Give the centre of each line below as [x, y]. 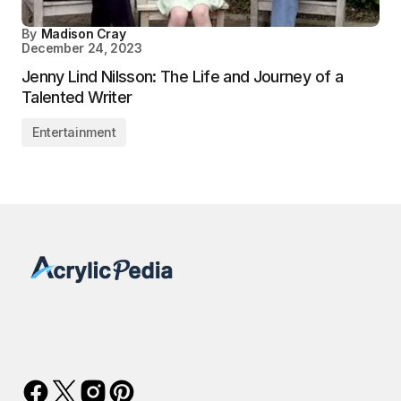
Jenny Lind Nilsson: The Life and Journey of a [182, 77]
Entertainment [74, 132]
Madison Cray [83, 34]
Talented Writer [77, 97]
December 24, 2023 [82, 48]
